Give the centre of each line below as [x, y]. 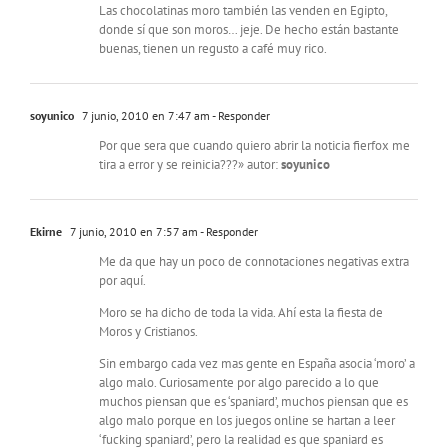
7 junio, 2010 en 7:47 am [144, 116]
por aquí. [122, 281]
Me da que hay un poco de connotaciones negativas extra [254, 262]
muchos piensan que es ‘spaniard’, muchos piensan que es [253, 402]
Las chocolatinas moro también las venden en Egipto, [243, 11]
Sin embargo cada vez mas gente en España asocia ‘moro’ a [257, 364]
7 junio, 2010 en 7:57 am [132, 232]
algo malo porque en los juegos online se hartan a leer [247, 421]
